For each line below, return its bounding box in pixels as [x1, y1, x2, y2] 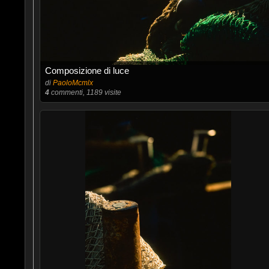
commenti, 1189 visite [49, 88, 121, 97]
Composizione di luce [44, 65, 129, 76]
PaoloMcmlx [52, 79, 93, 87]
